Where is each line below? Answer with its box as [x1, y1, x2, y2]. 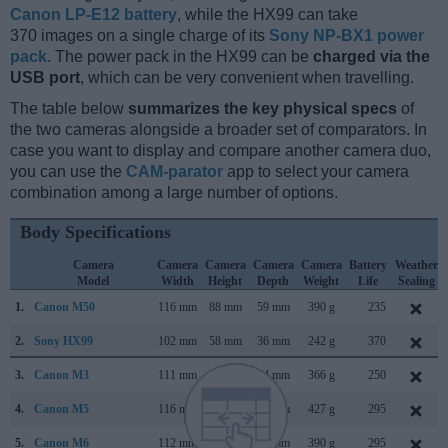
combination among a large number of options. [10, 184, 338, 202]
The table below [10, 100, 128, 118]
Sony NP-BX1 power [269, 27, 424, 45]
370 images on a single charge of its [10, 27, 269, 45]
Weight [303, 274, 339, 289]
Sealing [397, 274, 435, 289]
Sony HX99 [34, 334, 93, 349]
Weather [394, 258, 438, 273]
